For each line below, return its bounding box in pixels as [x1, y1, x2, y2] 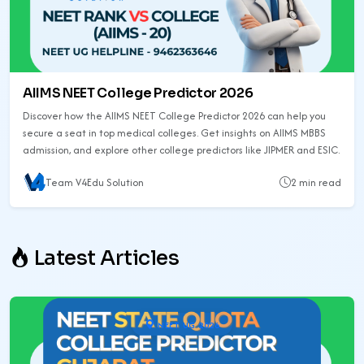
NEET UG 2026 [154, 318, 219, 331]
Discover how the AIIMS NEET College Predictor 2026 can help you [23, 107, 326, 123]
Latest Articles [29, 245, 180, 271]
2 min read [291, 175, 341, 191]
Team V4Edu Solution [45, 175, 144, 191]
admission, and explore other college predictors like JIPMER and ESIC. [23, 141, 340, 158]
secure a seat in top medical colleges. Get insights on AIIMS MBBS [23, 124, 326, 141]
